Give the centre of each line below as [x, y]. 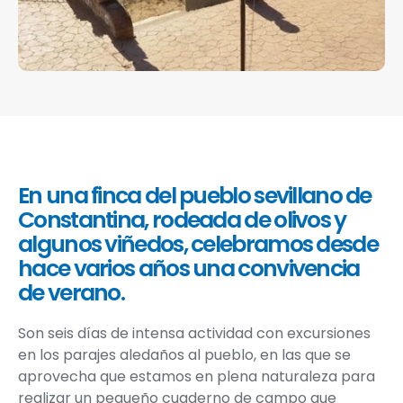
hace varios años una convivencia [189, 269]
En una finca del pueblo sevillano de [195, 196]
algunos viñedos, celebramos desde [198, 244]
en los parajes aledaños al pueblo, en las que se [184, 355]
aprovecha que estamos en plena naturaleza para [197, 376]
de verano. [72, 293]
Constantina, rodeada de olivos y [182, 220]
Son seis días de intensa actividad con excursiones [194, 333]
